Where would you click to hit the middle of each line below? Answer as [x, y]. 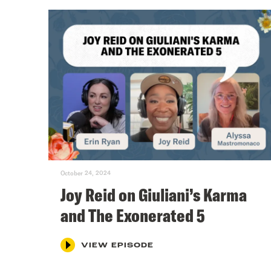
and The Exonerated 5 [132, 215]
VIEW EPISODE [117, 245]
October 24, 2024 [86, 173]
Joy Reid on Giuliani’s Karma [154, 194]
